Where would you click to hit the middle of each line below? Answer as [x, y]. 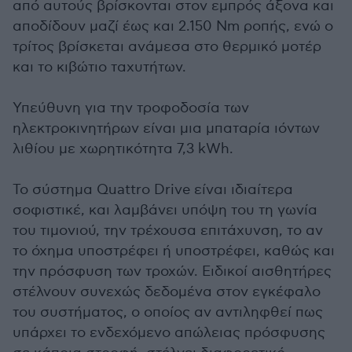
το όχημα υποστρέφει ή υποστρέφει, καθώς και [174, 251]
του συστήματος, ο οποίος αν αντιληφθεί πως [168, 312]
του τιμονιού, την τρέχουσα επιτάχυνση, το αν [168, 231]
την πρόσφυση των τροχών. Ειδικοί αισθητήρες [172, 271]
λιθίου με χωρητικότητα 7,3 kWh [121, 149]
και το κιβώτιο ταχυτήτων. [99, 67]
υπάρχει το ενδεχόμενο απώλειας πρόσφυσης [169, 333]
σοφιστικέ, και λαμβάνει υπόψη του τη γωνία [165, 210]
